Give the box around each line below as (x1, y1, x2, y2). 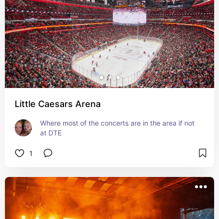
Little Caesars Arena (15, 99, 101, 109)
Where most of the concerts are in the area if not (40, 119, 195, 127)
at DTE (40, 129, 62, 137)
